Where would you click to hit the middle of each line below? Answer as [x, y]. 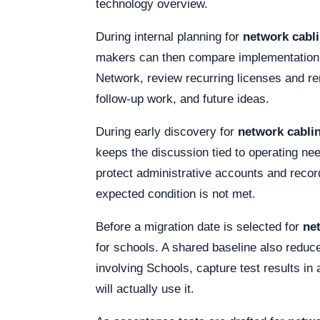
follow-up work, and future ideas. [182, 99]
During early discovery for [167, 132]
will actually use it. [145, 289]
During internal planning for [169, 37]
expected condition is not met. [176, 194]
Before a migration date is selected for [199, 227]
